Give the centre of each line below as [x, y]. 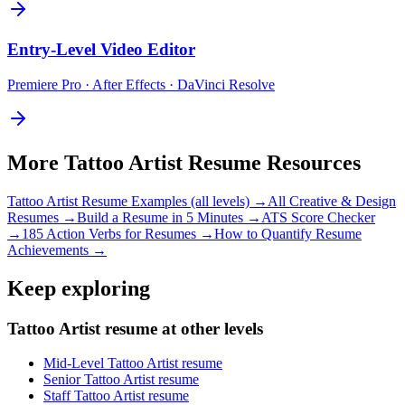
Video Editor [148, 50]
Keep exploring [79, 288]
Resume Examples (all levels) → [173, 201]
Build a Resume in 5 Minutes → [169, 217]
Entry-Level [52, 50]
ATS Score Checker [318, 217]
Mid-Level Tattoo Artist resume [133, 363]
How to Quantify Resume [288, 233]
